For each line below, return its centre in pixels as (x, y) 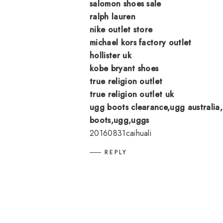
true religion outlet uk (132, 94)
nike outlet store (121, 29)
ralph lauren (112, 16)
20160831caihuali (121, 133)
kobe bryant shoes (124, 68)
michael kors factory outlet (141, 42)
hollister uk (111, 55)
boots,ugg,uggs (119, 120)
